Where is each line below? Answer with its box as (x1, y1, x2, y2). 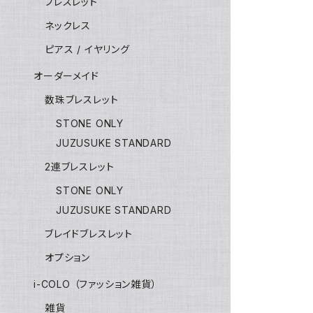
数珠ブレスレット (45, 94, 119, 105)
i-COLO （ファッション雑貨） (34, 278, 157, 290)
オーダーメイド (34, 70, 99, 82)
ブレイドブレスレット (45, 228, 133, 240)
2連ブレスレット (45, 161, 115, 173)
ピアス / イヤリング (45, 43, 130, 55)
